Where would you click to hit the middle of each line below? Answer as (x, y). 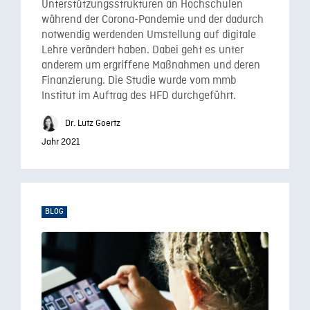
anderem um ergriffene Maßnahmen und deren (151, 65)
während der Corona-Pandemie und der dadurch (153, 20)
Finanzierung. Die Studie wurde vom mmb (139, 81)
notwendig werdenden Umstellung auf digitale (149, 35)
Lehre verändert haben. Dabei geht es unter (143, 50)
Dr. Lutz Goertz (92, 124)
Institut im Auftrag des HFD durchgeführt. (139, 96)
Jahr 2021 (61, 142)
